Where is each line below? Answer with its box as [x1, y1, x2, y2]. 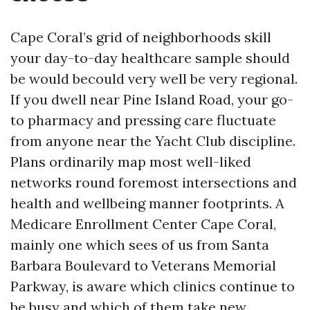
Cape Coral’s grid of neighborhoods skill [10, 28, 271, 46]
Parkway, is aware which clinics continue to [10, 277, 295, 295]
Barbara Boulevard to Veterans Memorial [10, 257, 276, 274]
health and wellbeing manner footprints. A [10, 194, 284, 212]
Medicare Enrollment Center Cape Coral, [10, 215, 276, 232]
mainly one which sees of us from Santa [10, 236, 269, 253]
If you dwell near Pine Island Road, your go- [10, 91, 293, 108]
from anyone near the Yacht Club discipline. [10, 132, 295, 149]
